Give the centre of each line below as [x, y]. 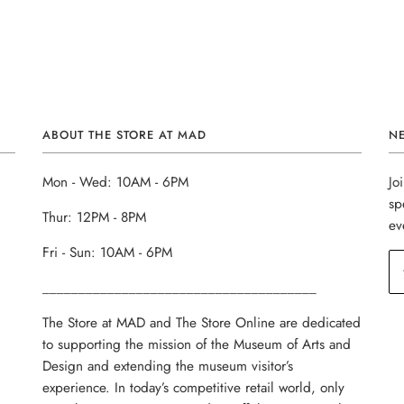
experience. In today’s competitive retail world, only [194, 387]
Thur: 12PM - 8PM [95, 217]
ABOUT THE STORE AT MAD [125, 134]
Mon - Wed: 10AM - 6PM [116, 182]
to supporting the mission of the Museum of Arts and [197, 344]
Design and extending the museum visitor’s [168, 366]
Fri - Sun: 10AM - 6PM [108, 252]
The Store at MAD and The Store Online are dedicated [202, 322]
